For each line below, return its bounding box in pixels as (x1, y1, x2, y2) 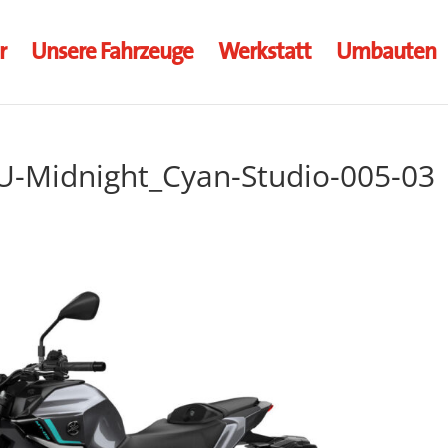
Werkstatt (217, 39, 311, 65)
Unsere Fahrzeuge (30, 39, 193, 65)
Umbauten (335, 39, 436, 65)
